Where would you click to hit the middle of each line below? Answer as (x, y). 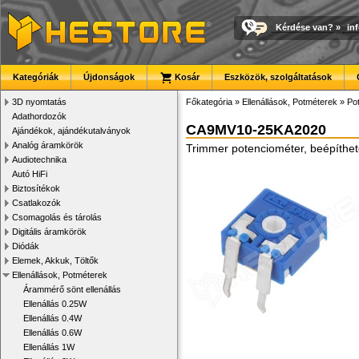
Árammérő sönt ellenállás (72, 289)
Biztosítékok (36, 188)
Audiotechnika (39, 159)
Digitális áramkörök (49, 232)
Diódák (26, 246)
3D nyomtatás (39, 102)
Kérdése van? (305, 27)
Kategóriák (36, 77)
